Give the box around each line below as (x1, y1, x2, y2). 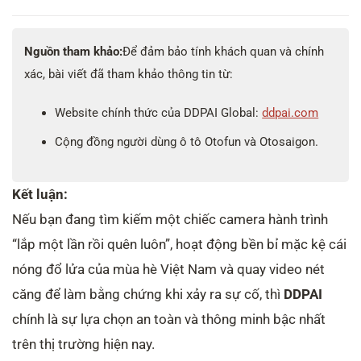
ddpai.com (262, 106, 319, 121)
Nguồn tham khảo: (24, 44, 122, 59)
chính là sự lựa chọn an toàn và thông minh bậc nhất (12, 310, 326, 327)
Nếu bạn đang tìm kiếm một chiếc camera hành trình (12, 210, 328, 227)
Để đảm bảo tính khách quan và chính (122, 44, 324, 59)
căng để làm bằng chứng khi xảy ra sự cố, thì (12, 285, 284, 302)
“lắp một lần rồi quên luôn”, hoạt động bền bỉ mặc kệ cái (12, 235, 346, 252)
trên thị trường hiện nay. (12, 335, 155, 352)
